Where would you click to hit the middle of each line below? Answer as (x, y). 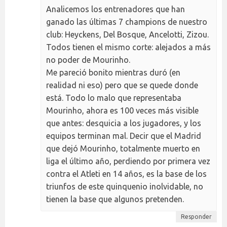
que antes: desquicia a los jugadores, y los (124, 123)
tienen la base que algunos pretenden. (115, 199)
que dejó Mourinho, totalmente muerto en (123, 149)
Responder (196, 217)
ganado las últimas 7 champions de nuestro (127, 22)
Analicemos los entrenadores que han (116, 9)
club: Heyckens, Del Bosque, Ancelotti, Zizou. (127, 35)
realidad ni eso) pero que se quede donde (122, 85)
